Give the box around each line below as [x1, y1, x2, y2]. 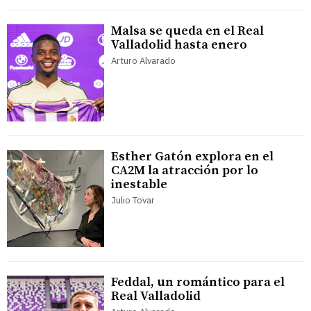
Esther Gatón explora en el [111, 149, 274, 165]
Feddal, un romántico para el [111, 274, 285, 291]
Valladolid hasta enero [111, 37, 247, 53]
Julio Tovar [111, 194, 155, 207]
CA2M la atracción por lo [111, 162, 258, 179]
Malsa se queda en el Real [111, 23, 264, 40]
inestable [111, 176, 167, 193]
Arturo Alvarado [111, 55, 176, 67]
